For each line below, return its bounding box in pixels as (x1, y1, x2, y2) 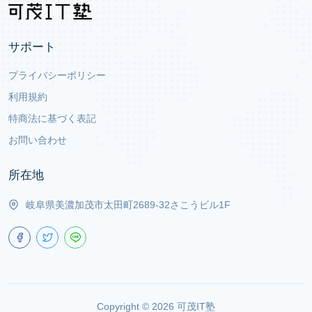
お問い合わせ (8, 134, 67, 146)
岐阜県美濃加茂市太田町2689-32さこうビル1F (26, 198, 231, 210)
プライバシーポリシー (8, 69, 106, 81)
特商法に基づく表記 (8, 112, 96, 124)
